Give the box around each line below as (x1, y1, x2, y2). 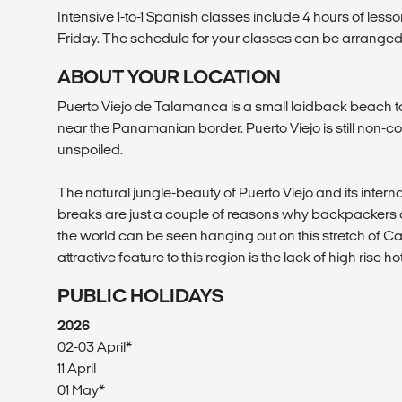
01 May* (57, 381, 105, 398)
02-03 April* (57, 338, 132, 354)
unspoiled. (57, 141, 123, 157)
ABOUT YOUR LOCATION (57, 66, 281, 87)
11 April (57, 360, 96, 376)
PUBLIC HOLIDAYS (57, 284, 223, 306)
